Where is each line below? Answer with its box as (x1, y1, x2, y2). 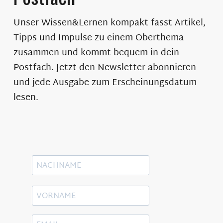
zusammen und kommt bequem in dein (13, 44, 179, 61)
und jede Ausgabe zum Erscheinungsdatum (13, 74, 197, 91)
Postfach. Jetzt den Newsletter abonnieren (13, 59, 196, 76)
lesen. (13, 89, 38, 106)
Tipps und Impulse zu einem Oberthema (13, 29, 184, 46)
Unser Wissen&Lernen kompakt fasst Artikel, (13, 14, 206, 31)
